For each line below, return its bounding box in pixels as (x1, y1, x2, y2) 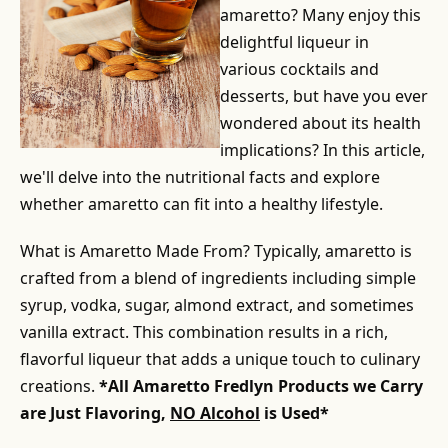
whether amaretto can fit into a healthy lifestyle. (20, 193, 383, 215)
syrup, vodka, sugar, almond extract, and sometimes (20, 294, 414, 316)
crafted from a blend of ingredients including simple (20, 267, 416, 289)
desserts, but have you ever (220, 85, 428, 107)
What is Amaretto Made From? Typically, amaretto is (20, 240, 412, 262)
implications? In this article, (220, 139, 425, 161)
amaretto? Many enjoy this (220, 4, 421, 26)
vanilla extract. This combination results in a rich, (20, 321, 388, 343)
